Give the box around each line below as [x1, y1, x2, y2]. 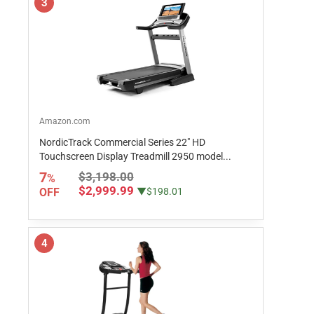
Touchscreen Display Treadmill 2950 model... [39, 151, 231, 162]
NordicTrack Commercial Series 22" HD [39, 137, 205, 148]
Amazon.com [39, 116, 90, 126]
